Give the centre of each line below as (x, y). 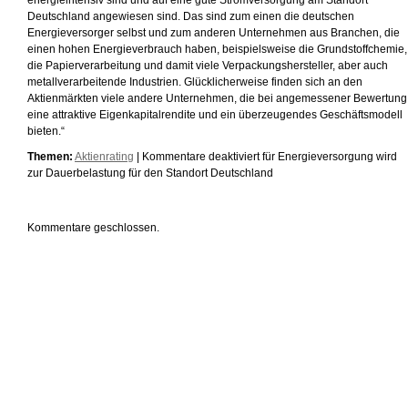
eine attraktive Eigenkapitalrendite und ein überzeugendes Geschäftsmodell (215, 115)
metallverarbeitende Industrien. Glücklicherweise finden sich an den (195, 82)
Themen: (50, 157)
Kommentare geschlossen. (93, 228)
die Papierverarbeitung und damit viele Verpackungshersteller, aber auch (208, 66)
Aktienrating (104, 157)
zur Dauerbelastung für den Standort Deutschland (150, 173)
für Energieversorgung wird (328, 157)
